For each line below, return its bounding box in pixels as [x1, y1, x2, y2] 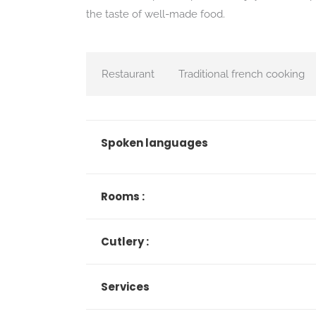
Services [101, 279, 150, 294]
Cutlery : [101, 234, 149, 249]
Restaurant [102, 68, 154, 80]
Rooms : [101, 189, 145, 204]
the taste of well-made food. [86, 8, 225, 20]
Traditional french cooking [178, 68, 305, 80]
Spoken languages [101, 135, 208, 150]
